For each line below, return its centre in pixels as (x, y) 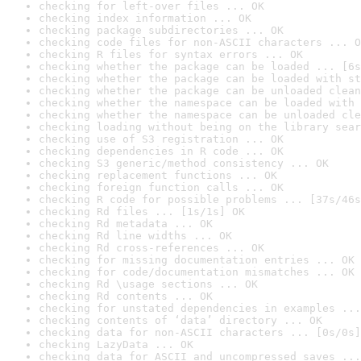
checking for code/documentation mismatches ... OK (197, 272)
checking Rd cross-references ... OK (151, 248)
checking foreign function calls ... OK (161, 187)
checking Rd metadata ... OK (126, 224)
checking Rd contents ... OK (126, 296)
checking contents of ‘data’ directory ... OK (180, 320)
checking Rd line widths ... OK (135, 236)
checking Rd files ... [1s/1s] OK (142, 212)
